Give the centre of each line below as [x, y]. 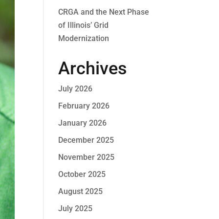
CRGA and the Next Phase [104, 12]
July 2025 [76, 208]
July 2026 [76, 89]
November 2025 [87, 157]
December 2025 [86, 140]
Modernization [84, 38]
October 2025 [82, 174]
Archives [93, 68]
